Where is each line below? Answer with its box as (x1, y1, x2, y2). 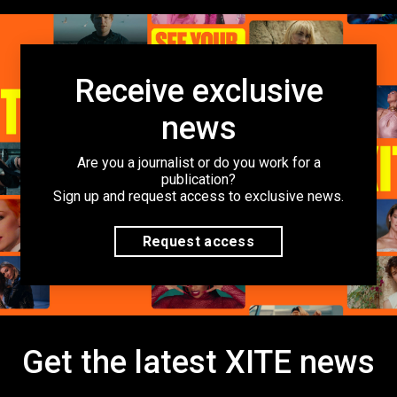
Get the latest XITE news (22, 344, 375, 381)
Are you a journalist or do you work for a (76, 153, 321, 171)
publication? (161, 170, 236, 188)
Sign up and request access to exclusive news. (53, 187, 344, 205)
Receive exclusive (74, 72, 323, 110)
